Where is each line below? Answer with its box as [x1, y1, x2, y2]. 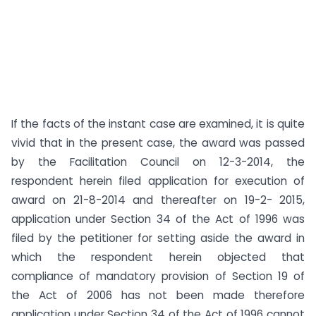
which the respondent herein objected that [11, 250, 305, 265]
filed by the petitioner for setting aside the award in [11, 231, 305, 245]
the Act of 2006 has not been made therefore [11, 288, 305, 303]
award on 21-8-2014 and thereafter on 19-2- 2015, [11, 193, 305, 207]
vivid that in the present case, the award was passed [11, 135, 305, 150]
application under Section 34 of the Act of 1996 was [11, 212, 305, 226]
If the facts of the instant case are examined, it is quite [11, 116, 305, 131]
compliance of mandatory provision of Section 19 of [11, 269, 305, 284]
